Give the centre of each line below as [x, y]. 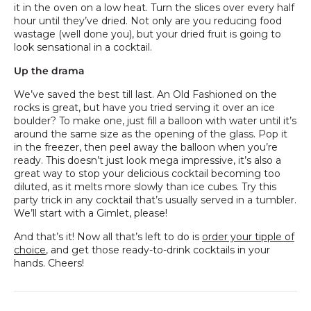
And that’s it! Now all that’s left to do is [108, 236]
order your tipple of [248, 236]
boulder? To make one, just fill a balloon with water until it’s [155, 120]
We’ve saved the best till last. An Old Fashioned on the [145, 94]
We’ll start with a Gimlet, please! [91, 213]
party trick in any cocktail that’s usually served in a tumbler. [155, 200]
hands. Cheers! [49, 263]
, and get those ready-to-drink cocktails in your [158, 250]
